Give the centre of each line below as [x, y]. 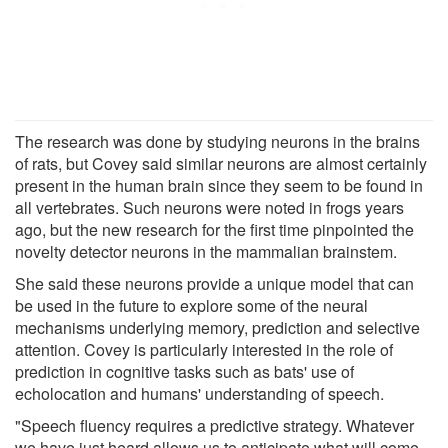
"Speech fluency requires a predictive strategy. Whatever [214, 425]
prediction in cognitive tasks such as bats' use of [184, 371]
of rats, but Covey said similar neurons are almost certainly [221, 163]
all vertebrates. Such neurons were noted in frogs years [209, 207]
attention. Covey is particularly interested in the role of [204, 349]
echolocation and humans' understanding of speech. [199, 393]
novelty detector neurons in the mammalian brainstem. [206, 251]
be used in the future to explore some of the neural [191, 305]
